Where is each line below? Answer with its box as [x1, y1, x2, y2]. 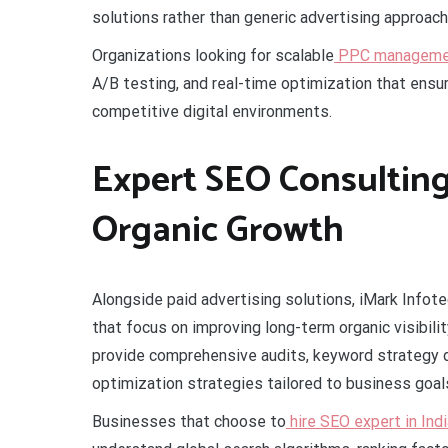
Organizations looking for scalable [92, 45, 334, 65]
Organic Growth [92, 200, 344, 260]
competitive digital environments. [92, 101, 332, 121]
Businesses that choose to [92, 411, 286, 431]
